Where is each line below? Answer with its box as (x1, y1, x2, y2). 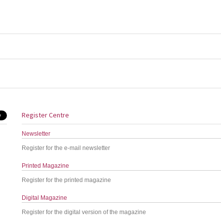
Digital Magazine (22, 194, 68, 201)
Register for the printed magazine (22, 177, 111, 184)
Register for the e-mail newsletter (22, 145, 110, 151)
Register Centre (22, 110, 70, 119)
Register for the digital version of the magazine (22, 209, 147, 216)
